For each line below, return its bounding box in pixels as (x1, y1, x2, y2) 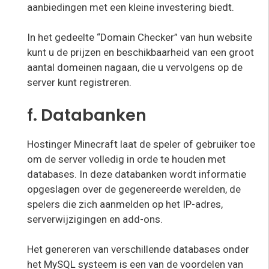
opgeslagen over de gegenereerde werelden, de (27, 183, 241, 195)
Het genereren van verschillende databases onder (27, 243, 249, 256)
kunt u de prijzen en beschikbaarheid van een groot (27, 46, 254, 59)
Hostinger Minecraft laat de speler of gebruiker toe (27, 138, 255, 150)
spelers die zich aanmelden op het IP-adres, (27, 198, 223, 210)
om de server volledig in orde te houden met (27, 153, 226, 165)
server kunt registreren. (27, 76, 131, 89)
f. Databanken (27, 103, 147, 127)
